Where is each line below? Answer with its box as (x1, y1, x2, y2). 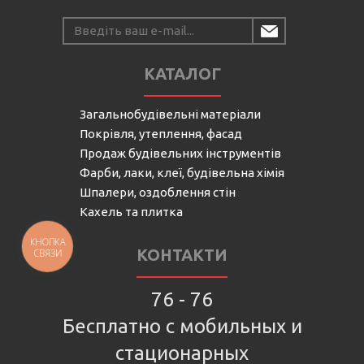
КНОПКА (30, 236, 66, 249)
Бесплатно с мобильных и (62, 314, 302, 337)
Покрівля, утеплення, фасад (80, 126, 242, 141)
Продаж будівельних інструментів (80, 145, 281, 160)
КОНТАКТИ (136, 245, 227, 264)
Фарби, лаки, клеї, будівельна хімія (80, 165, 284, 180)
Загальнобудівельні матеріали (80, 106, 261, 121)
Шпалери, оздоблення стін (80, 184, 236, 199)
